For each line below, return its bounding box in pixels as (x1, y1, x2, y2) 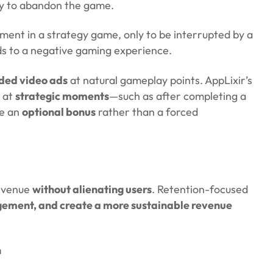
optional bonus (22, 104, 96, 119)
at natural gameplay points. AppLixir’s (68, 73, 252, 87)
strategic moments (15, 88, 109, 103)
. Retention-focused (152, 182, 248, 196)
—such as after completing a (109, 88, 246, 103)
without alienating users (32, 182, 152, 196)
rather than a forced (96, 104, 198, 119)
